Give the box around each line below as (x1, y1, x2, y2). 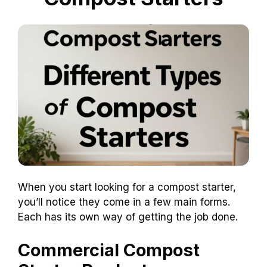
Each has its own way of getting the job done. (18, 211, 238, 223)
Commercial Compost (18, 239, 200, 260)
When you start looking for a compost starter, (18, 181, 236, 194)
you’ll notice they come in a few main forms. (18, 196, 230, 209)
